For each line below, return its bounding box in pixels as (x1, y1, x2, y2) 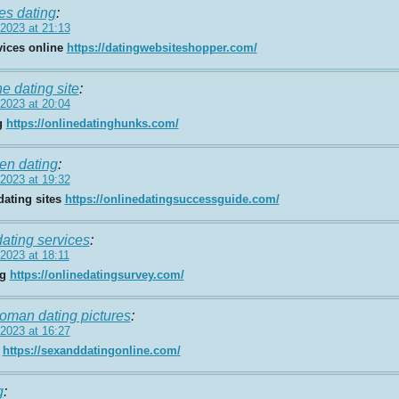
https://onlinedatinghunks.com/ (5, 116, 179, 130)
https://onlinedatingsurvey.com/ (9, 267, 184, 281)
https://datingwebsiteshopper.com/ (66, 40, 257, 54)
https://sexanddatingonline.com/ (2, 343, 181, 357)
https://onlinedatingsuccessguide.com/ (64, 191, 280, 206)
